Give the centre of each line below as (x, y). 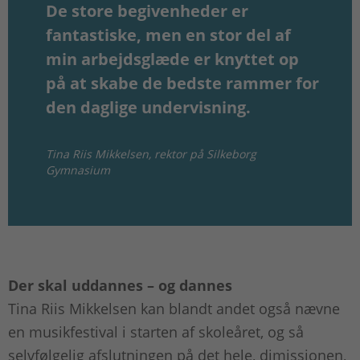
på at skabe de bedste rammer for (182, 84)
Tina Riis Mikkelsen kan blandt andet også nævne (174, 309)
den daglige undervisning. (150, 108)
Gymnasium (80, 170)
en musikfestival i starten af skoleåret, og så (156, 332)
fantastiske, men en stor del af (168, 35)
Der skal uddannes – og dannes (120, 286)
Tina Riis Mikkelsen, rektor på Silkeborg (151, 154)
